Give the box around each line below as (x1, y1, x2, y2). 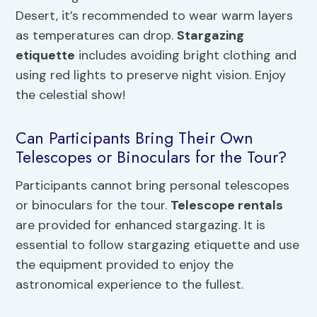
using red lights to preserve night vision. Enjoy (16, 66, 287, 83)
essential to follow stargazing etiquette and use (16, 236, 300, 253)
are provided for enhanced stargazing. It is (16, 216, 266, 234)
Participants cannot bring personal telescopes (16, 176, 290, 194)
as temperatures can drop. (16, 26, 178, 44)
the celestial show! (16, 86, 126, 103)
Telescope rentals (171, 196, 284, 214)
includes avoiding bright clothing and (75, 46, 297, 64)
